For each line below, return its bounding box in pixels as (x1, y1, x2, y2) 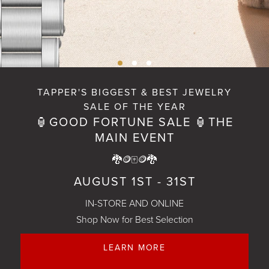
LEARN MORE (103, 241, 166, 254)
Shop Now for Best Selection (76, 213, 193, 226)
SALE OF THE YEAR (83, 100, 186, 114)
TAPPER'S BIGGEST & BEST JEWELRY (37, 85, 232, 100)
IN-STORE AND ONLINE (85, 196, 184, 210)
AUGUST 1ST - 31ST (73, 172, 196, 191)
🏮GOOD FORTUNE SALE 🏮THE (35, 113, 234, 131)
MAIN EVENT (94, 128, 175, 147)
